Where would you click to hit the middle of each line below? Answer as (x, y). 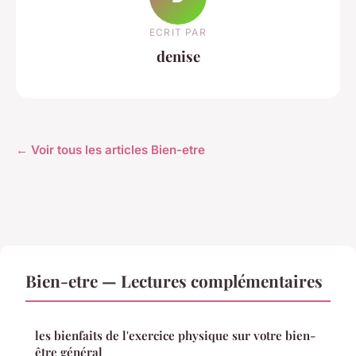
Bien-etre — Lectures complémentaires (174, 281)
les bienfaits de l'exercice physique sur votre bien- (175, 336)
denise (178, 56)
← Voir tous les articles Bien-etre (110, 150)
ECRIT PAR (178, 32)
